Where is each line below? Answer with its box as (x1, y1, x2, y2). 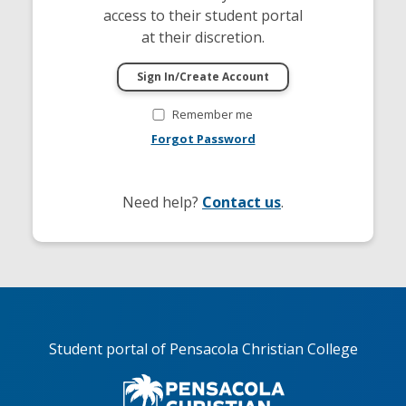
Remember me (171, 105, 253, 122)
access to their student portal (103, 5, 303, 25)
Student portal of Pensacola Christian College (48, 338, 358, 359)
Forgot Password (150, 130, 256, 147)
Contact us (202, 191, 281, 212)
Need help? (122, 191, 202, 212)
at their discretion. (141, 26, 265, 47)
